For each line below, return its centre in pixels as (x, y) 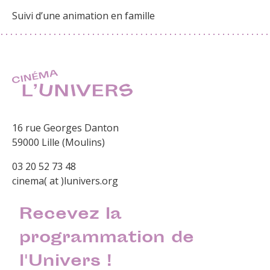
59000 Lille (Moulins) (58, 143)
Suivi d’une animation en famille (83, 16)
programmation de (107, 239)
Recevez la (71, 216)
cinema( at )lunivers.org (65, 181)
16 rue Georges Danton (65, 128)
